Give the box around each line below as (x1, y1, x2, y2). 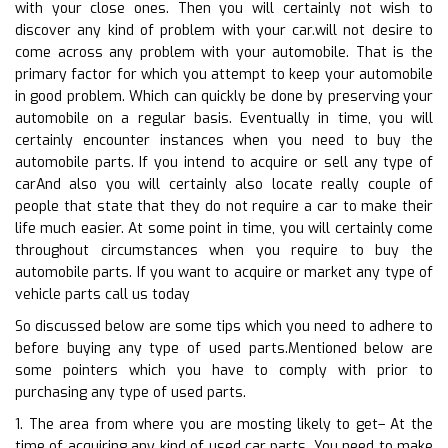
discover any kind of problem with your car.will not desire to (15, 20, 433, 40)
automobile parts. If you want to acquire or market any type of (15, 262, 433, 282)
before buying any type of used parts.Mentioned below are (15, 338, 433, 358)
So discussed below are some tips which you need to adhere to (15, 316, 433, 336)
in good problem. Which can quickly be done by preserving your (15, 86, 433, 106)
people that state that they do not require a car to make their (15, 196, 433, 216)
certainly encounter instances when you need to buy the (15, 130, 433, 150)
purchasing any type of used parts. (15, 382, 246, 402)
